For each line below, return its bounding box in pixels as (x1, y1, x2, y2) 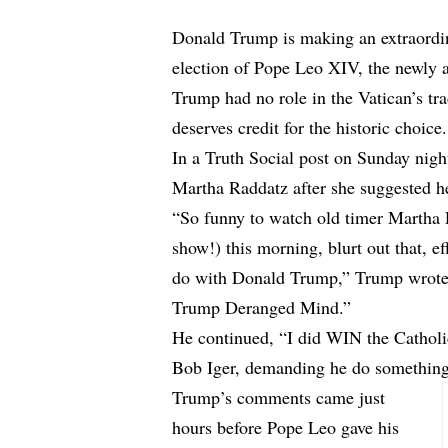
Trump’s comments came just (172, 385, 386, 410)
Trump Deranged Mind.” (172, 295, 352, 320)
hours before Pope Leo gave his (172, 415, 400, 440)
